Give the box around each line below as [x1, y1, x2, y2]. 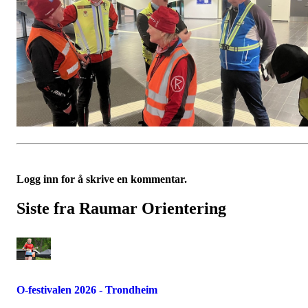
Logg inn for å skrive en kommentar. [16, 173, 187, 186]
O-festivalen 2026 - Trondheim [16, 283, 157, 296]
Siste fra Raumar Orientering [16, 199, 226, 218]
